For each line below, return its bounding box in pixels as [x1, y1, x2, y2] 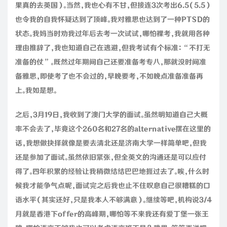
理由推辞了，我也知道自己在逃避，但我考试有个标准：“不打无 [15, 44, 210, 52]
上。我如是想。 [15, 86, 57, 95]
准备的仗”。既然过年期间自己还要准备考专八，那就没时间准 [15, 58, 206, 66]
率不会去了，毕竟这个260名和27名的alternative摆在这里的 [15, 125, 211, 133]
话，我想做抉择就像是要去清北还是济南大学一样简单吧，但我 [15, 139, 207, 147]
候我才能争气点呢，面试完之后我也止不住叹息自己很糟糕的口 [15, 181, 210, 190]
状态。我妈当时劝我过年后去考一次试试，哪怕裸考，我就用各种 [15, 29, 210, 38]
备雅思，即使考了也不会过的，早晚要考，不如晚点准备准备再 [15, 72, 203, 81]
